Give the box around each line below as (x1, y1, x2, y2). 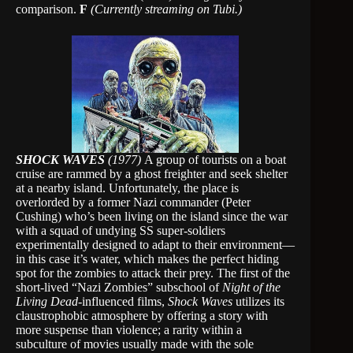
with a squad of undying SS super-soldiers (16, 224, 225, 237)
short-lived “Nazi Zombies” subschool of (16, 281, 222, 294)
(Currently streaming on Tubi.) (91, 2, 242, 16)
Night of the (222, 281, 281, 294)
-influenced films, (78, 295, 168, 308)
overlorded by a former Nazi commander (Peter (16, 195, 251, 209)
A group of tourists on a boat (144, 153, 286, 166)
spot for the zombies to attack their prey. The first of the (16, 266, 290, 280)
